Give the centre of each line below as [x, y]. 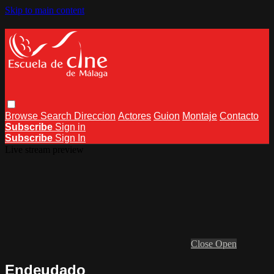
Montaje [200, 116]
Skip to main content [45, 10]
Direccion [95, 116]
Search [57, 116]
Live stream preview [44, 149]
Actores [135, 116]
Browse [23, 116]
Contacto [239, 116]
